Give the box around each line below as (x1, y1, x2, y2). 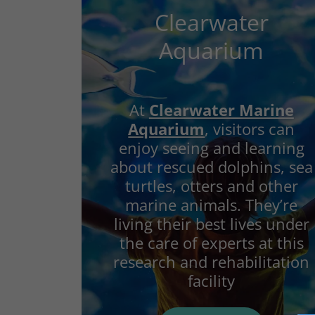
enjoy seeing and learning (118, 137, 304, 158)
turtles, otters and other (124, 175, 298, 196)
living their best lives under (113, 213, 309, 234)
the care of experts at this (119, 232, 304, 253)
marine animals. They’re (125, 194, 298, 215)
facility (188, 270, 236, 291)
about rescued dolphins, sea (110, 156, 313, 177)
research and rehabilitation (113, 251, 310, 272)
